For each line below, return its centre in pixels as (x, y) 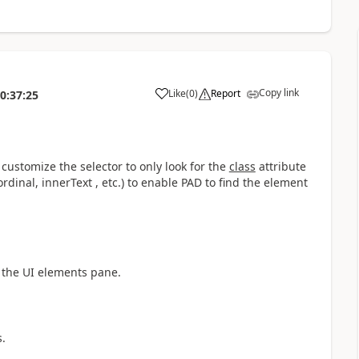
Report (225, 94)
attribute (280, 167)
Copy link (278, 93)
